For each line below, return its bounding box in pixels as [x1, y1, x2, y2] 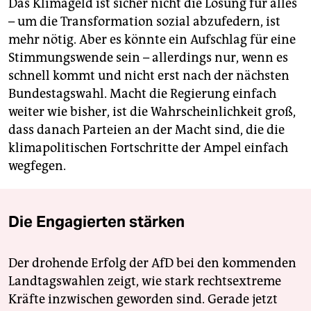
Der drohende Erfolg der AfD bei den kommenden [8, 255, 296, 271]
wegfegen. [8, 158, 66, 174]
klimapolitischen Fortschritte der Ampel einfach [8, 140, 288, 156]
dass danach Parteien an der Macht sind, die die [8, 122, 285, 138]
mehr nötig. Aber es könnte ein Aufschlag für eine [8, 32, 296, 48]
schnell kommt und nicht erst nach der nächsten [8, 68, 289, 84]
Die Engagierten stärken [8, 212, 185, 232]
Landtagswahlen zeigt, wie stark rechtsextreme [8, 274, 281, 289]
